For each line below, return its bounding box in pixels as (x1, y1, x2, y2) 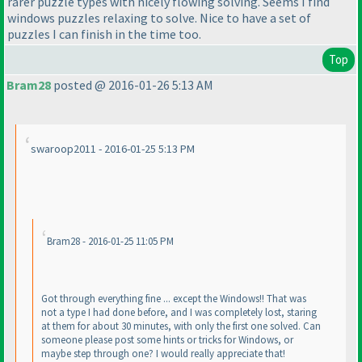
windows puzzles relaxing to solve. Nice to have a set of (7, 10, 311, 27)
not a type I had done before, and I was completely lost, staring (41, 305, 317, 320)
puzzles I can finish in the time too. (7, 26, 201, 43)
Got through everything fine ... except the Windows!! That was (41, 292, 306, 306)
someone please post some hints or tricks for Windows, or (41, 333, 293, 347)
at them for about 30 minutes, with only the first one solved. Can (41, 319, 321, 334)
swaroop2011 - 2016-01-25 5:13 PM (31, 141, 195, 157)
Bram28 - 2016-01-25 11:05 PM (47, 234, 174, 249)
